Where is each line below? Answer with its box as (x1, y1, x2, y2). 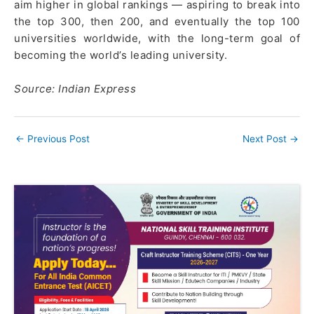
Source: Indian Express (14, 81, 136, 95)
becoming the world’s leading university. (14, 48, 227, 62)
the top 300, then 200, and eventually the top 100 (14, 14, 300, 28)
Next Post (243, 133, 289, 145)
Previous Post (25, 133, 90, 145)
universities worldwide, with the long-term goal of (14, 31, 300, 45)
